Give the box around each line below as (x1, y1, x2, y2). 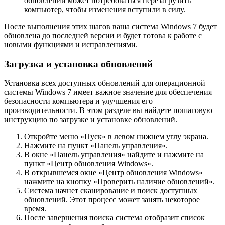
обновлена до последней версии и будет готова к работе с (4, 31, 202, 40)
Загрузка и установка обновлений (4, 58, 153, 69)
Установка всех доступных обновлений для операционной (4, 79, 205, 88)
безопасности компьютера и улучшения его (4, 97, 153, 106)
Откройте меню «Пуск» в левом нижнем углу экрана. (24, 132, 208, 141)
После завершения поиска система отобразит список (24, 213, 205, 222)
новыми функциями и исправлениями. (4, 40, 138, 49)
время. (24, 204, 46, 213)
